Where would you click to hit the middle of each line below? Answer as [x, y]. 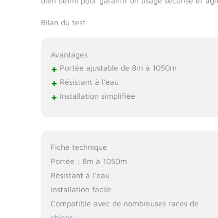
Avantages [69, 54]
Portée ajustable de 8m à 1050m [117, 68]
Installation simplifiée [97, 96]
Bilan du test [63, 23]
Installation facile [81, 189]
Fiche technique [79, 147]
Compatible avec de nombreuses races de [125, 203]
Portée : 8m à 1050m [89, 161]
